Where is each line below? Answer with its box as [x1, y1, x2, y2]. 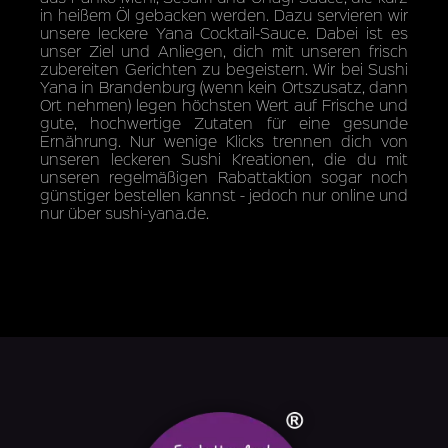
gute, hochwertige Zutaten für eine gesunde [40, 111, 408, 133]
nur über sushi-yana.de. [40, 201, 209, 223]
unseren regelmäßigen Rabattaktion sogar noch [40, 165, 408, 187]
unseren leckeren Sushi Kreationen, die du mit [40, 147, 408, 169]
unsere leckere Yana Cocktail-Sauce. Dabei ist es [40, 21, 408, 43]
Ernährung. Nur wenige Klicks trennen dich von [40, 129, 408, 151]
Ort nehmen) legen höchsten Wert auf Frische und [40, 93, 408, 115]
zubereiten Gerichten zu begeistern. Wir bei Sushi [40, 57, 408, 79]
